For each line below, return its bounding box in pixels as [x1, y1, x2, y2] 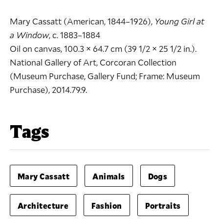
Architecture [18, 200, 69, 211]
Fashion [91, 200, 122, 211]
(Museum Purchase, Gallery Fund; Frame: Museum [10, 70, 200, 82]
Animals [92, 171, 125, 181]
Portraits [145, 200, 181, 211]
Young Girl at [154, 15, 204, 27]
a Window [10, 29, 49, 41]
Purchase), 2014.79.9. [10, 84, 87, 95]
